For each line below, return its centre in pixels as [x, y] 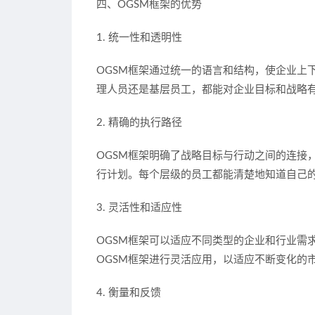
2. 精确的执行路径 [139, 123]
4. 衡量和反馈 [129, 293]
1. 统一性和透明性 [139, 38]
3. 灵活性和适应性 [139, 208]
